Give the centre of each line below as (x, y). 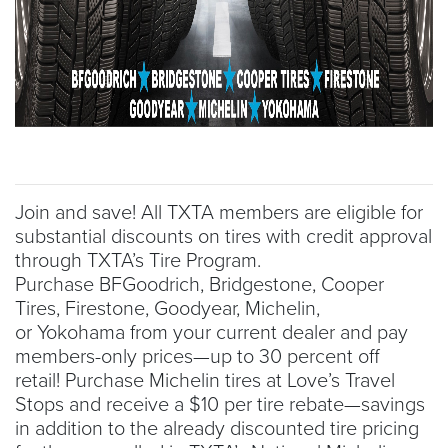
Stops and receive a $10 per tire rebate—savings (220, 404)
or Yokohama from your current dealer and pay (211, 332)
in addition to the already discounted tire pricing (217, 428)
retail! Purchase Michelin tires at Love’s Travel (205, 380)
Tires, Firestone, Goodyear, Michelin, (167, 308)
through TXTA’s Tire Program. (138, 260)
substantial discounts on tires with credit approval (223, 236)
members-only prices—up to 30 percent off (197, 356)
